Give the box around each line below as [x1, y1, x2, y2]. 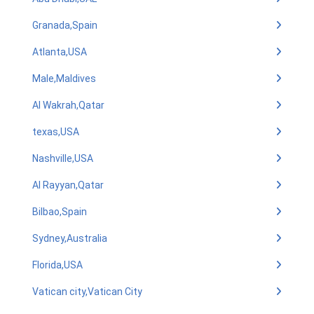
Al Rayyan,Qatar [32, 179, 104, 191]
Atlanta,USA [32, 46, 87, 57]
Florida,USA [32, 259, 83, 271]
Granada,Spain [32, 20, 97, 31]
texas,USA [32, 126, 79, 137]
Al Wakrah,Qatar [32, 100, 104, 111]
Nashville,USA [32, 153, 93, 164]
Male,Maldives [32, 73, 96, 84]
